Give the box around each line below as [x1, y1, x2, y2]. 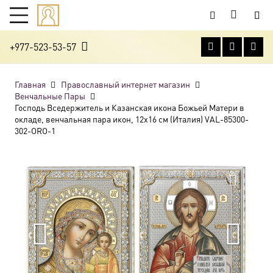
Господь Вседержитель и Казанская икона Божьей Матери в [15, 102, 244, 113]
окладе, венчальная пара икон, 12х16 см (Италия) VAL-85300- [15, 113, 249, 124]
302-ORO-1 [15, 125, 55, 136]
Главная [15, 79, 46, 90]
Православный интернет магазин [60, 79, 190, 90]
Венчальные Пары [15, 90, 85, 101]
